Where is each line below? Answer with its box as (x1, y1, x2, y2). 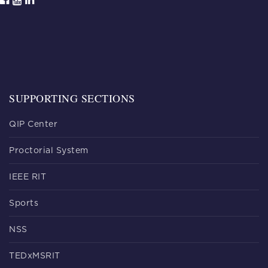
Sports (9, 199, 38, 208)
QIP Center (9, 120, 57, 129)
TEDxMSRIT (9, 252, 60, 261)
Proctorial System (9, 147, 89, 156)
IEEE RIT (9, 173, 46, 182)
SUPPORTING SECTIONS (9, 91, 135, 106)
